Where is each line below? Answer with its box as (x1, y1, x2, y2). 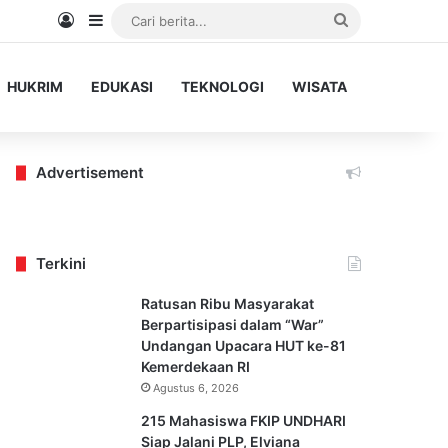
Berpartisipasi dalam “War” (141, 316, 325, 333)
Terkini (36, 254, 87, 273)
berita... (347, 46, 402, 65)
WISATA (292, 78, 347, 95)
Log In (73, 10, 120, 30)
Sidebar (102, 10, 160, 30)
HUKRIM (7, 78, 63, 95)
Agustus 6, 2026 (153, 381, 240, 395)
